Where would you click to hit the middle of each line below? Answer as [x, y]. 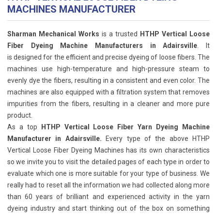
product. [20, 115]
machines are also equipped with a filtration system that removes [108, 92]
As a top [24, 127]
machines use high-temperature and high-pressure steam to [108, 69]
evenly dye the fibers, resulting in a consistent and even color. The [108, 80]
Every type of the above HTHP [155, 138]
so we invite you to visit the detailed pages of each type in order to [108, 162]
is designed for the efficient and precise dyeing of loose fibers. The [108, 57]
